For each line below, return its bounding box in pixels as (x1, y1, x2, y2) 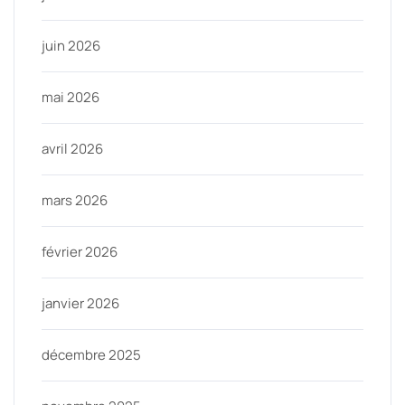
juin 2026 (42, 36, 100, 56)
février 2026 (42, 242, 118, 262)
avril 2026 (42, 139, 103, 159)
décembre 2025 (42, 345, 141, 365)
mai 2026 (42, 88, 99, 108)
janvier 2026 (42, 294, 119, 314)
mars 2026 (42, 191, 108, 211)
